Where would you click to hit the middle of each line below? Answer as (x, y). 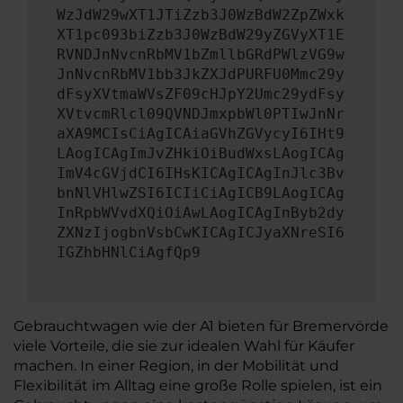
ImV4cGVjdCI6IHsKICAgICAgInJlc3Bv (201, 173)
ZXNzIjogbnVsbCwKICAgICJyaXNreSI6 (201, 233)
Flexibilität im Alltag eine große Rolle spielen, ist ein (198, 385)
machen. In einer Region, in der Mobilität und (176, 366)
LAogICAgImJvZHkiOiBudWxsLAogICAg (201, 153)
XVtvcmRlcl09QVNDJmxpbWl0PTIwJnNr (201, 114)
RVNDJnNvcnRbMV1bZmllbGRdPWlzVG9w (201, 54)
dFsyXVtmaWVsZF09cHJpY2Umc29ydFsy (201, 94)
